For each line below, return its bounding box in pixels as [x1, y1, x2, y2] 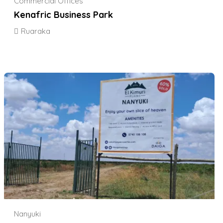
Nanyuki [14, 209, 41, 219]
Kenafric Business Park [14, 9, 113, 21]
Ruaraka [21, 26, 50, 36]
